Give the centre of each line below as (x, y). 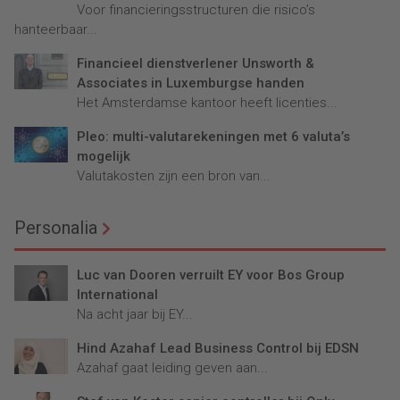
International (117, 295)
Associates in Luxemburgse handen (191, 83)
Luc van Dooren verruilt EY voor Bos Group (211, 275)
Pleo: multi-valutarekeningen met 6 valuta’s (213, 137)
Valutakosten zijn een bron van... (174, 176)
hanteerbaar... (56, 30)
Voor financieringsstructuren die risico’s (196, 10)
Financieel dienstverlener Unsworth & (196, 64)
